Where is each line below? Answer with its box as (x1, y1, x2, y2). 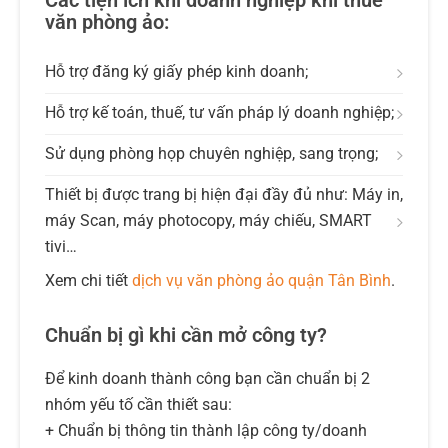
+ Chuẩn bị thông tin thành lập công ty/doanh (45, 421, 367, 441)
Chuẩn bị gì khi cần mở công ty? (45, 323, 327, 348)
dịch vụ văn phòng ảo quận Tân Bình (132, 271, 391, 291)
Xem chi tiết (45, 271, 132, 291)
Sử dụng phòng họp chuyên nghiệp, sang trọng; (45, 144, 378, 164)
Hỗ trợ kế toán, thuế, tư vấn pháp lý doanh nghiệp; (45, 103, 394, 123)
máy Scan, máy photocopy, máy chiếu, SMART (45, 211, 372, 231)
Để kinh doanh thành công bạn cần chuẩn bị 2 (45, 369, 370, 389)
